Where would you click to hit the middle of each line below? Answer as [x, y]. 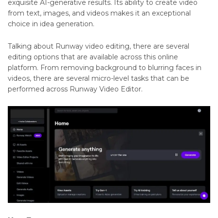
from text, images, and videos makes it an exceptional [99, 13]
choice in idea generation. [51, 24]
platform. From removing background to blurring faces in [105, 68]
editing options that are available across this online [93, 57]
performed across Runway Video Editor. [75, 89]
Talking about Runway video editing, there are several [99, 46]
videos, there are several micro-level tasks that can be [99, 78]
